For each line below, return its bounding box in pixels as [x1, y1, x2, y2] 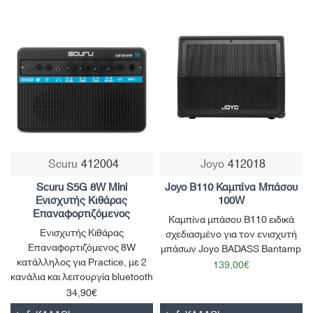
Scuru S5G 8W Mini [36, 177, 127, 197]
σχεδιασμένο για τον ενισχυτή [165, 225, 297, 244]
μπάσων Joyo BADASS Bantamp [161, 240, 302, 259]
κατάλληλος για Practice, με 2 [16, 253, 147, 272]
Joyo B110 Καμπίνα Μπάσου [164, 177, 298, 197]
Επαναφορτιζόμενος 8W [27, 238, 136, 257]
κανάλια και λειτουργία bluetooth [10, 268, 153, 286]
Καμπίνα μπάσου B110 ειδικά [168, 210, 294, 229]
